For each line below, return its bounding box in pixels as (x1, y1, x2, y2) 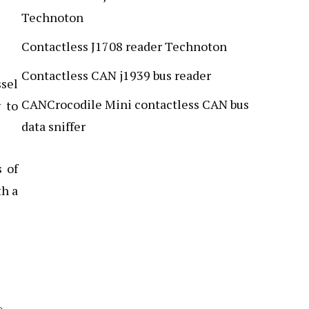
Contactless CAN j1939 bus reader (21, 66, 211, 83)
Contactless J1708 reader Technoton (21, 37, 227, 54)
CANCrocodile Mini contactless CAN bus (21, 95, 249, 112)
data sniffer (21, 117, 86, 134)
